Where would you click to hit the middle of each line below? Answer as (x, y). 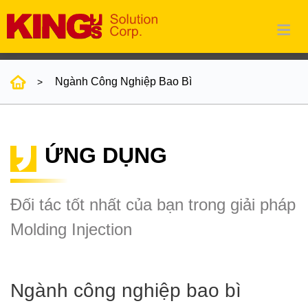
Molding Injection (71, 230)
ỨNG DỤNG (106, 156)
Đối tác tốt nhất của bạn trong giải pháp (153, 205)
